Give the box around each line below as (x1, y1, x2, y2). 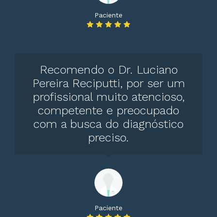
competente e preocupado (38, 104, 179, 117)
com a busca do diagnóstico (33, 117, 184, 131)
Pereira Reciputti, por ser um (32, 77, 185, 90)
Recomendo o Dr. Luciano (39, 63, 178, 77)
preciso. (88, 131, 129, 144)
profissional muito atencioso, (32, 90, 185, 104)
